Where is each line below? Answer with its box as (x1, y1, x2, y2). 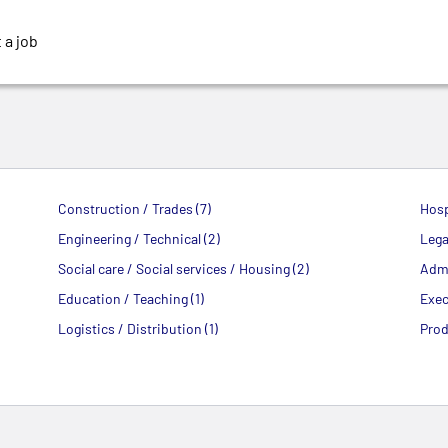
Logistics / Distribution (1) (58, 320, 219, 337)
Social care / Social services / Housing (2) (58, 260, 310, 277)
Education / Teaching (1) (58, 290, 205, 307)
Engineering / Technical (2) (58, 230, 221, 247)
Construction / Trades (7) (58, 200, 212, 217)
